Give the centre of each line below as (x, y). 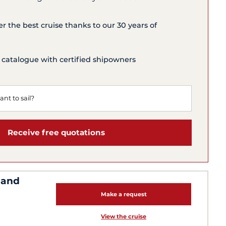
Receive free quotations (56, 133)
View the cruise (123, 216)
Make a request (124, 194)
